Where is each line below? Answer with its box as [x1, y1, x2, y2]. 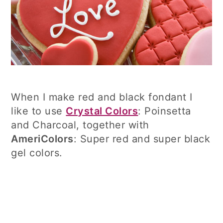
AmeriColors [11, 132, 74, 145]
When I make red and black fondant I [11, 91, 193, 103]
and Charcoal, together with [11, 118, 149, 131]
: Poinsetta [138, 105, 191, 117]
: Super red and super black [73, 132, 211, 145]
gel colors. [11, 146, 63, 159]
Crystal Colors [66, 105, 138, 117]
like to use [11, 105, 66, 117]
